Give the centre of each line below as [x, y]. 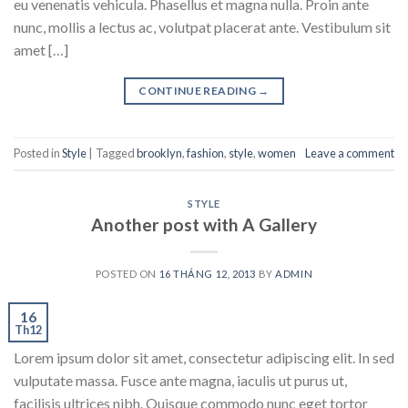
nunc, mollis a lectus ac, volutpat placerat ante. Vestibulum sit [202, 26]
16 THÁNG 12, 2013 [208, 273]
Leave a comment [350, 153]
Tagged [116, 153]
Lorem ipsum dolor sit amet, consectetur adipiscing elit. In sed [204, 357]
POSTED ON [127, 273]
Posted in [38, 153]
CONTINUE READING [199, 90]
